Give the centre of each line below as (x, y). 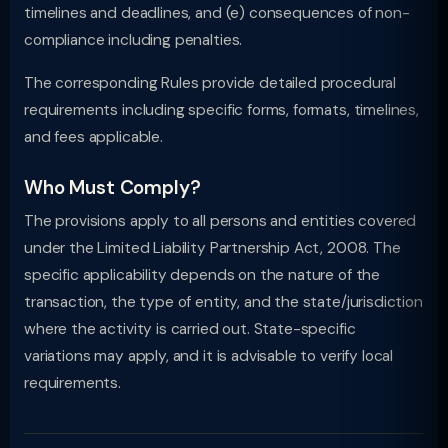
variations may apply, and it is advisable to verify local (209, 356)
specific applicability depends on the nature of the (202, 275)
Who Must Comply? (112, 187)
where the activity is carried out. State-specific (190, 329)
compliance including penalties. (133, 40)
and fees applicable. (93, 137)
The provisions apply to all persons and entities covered (220, 221)
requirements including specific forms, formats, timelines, (222, 110)
